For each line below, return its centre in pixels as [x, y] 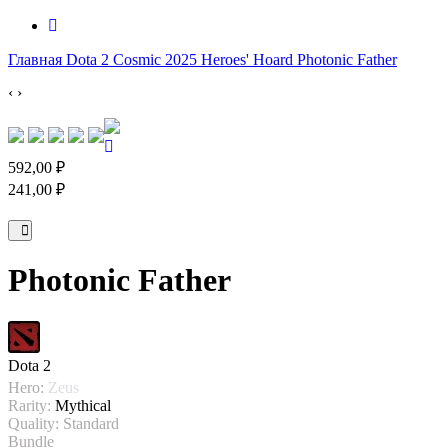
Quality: [33, 423]
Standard [91, 423]
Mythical [83, 405]
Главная [35, 59]
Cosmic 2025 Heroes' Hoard [203, 59]
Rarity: [29, 405]
